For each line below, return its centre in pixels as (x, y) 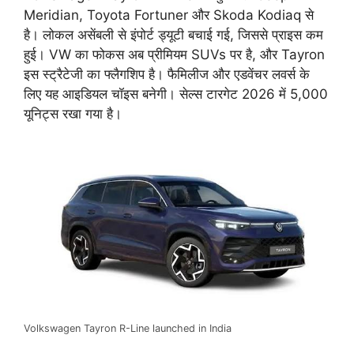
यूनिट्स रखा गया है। (73, 114)
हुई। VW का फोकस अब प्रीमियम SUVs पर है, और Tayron (174, 55)
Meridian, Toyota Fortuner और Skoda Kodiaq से (169, 15)
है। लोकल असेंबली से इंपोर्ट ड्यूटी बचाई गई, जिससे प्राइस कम (173, 35)
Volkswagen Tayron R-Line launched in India (128, 328)
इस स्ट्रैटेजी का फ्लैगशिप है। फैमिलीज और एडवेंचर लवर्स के (167, 75)
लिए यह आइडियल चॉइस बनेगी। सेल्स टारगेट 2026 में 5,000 (176, 94)
